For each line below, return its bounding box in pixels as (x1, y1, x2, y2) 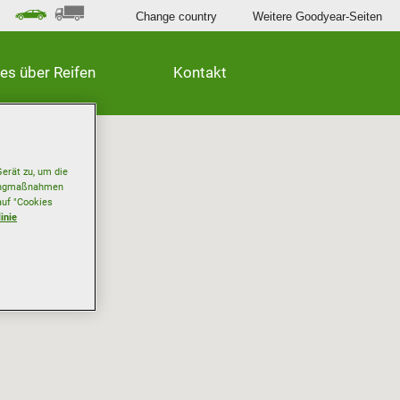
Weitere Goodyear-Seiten (253, 9, 382, 23)
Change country (136, 9, 217, 23)
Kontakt (172, 63, 227, 81)
